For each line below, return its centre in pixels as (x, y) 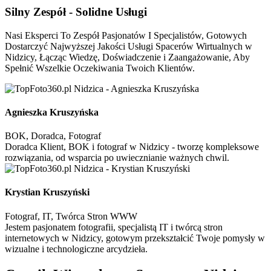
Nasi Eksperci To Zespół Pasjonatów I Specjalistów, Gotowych (126, 35)
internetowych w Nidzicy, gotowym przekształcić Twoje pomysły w (135, 238)
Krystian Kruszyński (47, 192)
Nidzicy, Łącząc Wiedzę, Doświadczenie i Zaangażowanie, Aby (127, 57)
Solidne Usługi (111, 11)
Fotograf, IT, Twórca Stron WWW (71, 216)
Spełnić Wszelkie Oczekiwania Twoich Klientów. (100, 68)
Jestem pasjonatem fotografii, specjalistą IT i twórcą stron (114, 227)
